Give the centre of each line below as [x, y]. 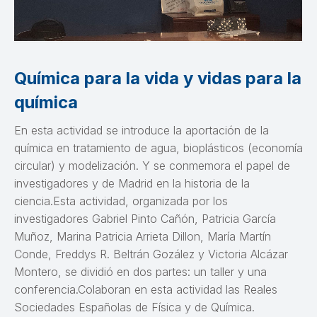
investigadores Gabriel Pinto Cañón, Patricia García [145, 218]
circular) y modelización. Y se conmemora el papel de [152, 165]
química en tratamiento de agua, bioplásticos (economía [158, 148]
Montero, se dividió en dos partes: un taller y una [140, 271]
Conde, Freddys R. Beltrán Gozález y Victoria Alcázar [151, 254]
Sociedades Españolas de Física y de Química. [134, 307]
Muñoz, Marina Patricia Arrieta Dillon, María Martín [143, 236]
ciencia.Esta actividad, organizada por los [121, 201]
